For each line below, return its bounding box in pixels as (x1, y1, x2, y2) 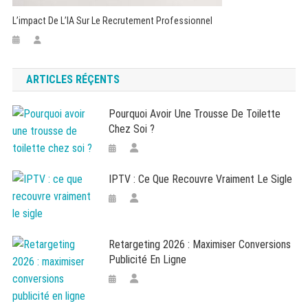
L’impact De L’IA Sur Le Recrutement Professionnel (12, 14, 213, 26)
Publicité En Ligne (109, 252, 187, 266)
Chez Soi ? (109, 122, 155, 135)
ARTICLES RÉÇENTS (25, 72, 120, 86)
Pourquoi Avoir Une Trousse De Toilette (109, 107, 281, 120)
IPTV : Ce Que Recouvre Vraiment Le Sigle (109, 172, 293, 186)
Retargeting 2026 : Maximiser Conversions (109, 237, 291, 251)
